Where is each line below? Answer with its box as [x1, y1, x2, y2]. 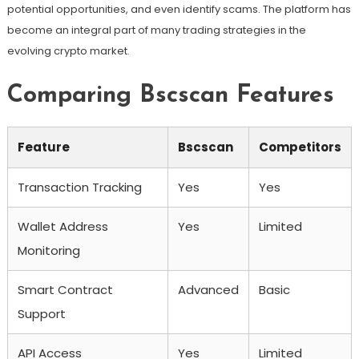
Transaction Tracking [17, 178, 142, 196]
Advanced [177, 280, 239, 298]
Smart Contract [17, 280, 113, 298]
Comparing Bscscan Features [6, 83, 334, 108]
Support [17, 305, 66, 322]
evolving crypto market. [6, 42, 130, 58]
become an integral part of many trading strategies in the [6, 22, 306, 38]
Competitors [258, 138, 341, 155]
